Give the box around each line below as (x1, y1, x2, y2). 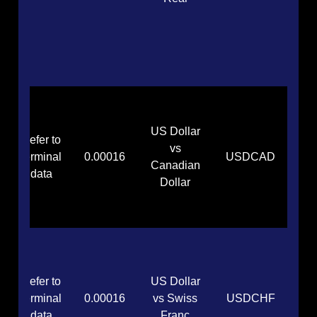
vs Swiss (153, 292, 198, 305)
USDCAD (226, 151, 276, 163)
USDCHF (226, 292, 275, 305)
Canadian (150, 159, 200, 172)
